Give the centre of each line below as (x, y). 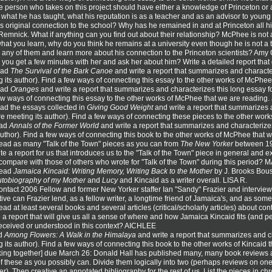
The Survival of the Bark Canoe (62, 71)
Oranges (25, 89)
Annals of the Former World (54, 125)
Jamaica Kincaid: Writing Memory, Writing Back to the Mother (113, 171)
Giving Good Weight (120, 107)
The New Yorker (207, 144)
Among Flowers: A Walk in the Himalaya (70, 235)
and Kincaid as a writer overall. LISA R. (182, 180)
